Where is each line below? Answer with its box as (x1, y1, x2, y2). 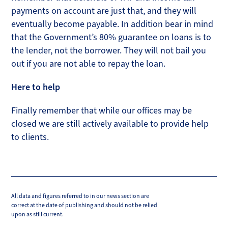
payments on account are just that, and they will (11, 5, 197, 16)
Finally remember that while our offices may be (11, 105, 192, 116)
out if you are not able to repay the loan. (11, 58, 166, 69)
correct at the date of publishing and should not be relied (11, 202, 158, 209)
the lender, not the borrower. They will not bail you (11, 45, 207, 56)
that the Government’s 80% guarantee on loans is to (11, 32, 212, 43)
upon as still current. (11, 211, 64, 218)
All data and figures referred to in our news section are (11, 192, 150, 200)
